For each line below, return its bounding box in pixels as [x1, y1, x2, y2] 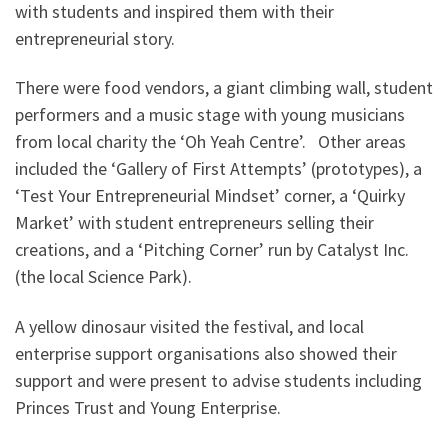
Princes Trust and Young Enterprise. [15, 395, 281, 419]
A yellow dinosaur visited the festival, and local [15, 314, 364, 338]
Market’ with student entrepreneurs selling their [15, 211, 374, 235]
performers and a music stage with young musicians [15, 103, 405, 127]
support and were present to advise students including [15, 368, 422, 392]
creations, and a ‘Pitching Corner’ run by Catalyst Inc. [15, 238, 409, 262]
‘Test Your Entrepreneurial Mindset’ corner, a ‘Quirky [15, 184, 405, 208]
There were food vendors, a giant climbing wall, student [15, 76, 433, 100]
